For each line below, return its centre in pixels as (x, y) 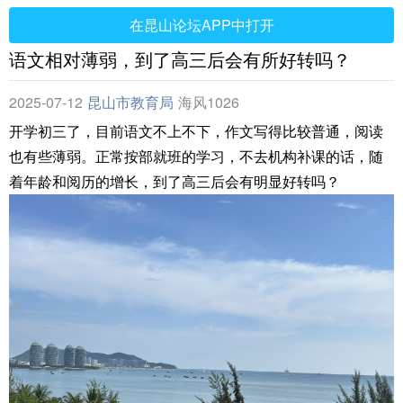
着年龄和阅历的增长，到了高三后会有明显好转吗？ (175, 181)
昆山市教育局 (130, 102)
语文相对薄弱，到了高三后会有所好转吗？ (180, 59)
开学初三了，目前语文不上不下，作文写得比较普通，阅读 (196, 131)
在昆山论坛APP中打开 (201, 25)
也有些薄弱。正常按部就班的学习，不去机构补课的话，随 (196, 156)
